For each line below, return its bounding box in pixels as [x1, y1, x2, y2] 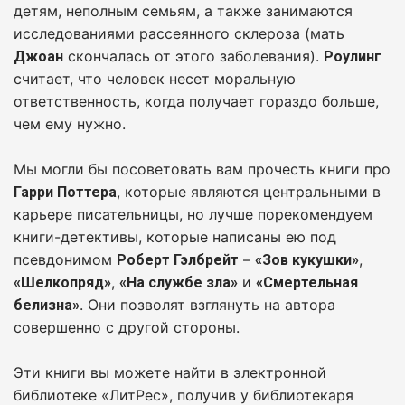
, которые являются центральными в [117, 182, 381, 201]
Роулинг [324, 47, 381, 65]
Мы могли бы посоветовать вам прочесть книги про [14, 159, 391, 178]
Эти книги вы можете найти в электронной [14, 363, 326, 381]
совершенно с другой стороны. [14, 317, 240, 336]
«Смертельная [256, 273, 358, 291]
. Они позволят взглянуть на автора [80, 295, 335, 314]
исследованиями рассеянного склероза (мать [14, 24, 344, 42]
